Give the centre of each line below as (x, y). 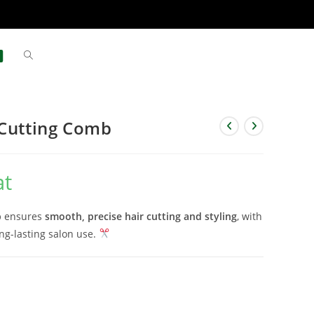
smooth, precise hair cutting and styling (141, 216)
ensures (23, 216)
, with (250, 216)
